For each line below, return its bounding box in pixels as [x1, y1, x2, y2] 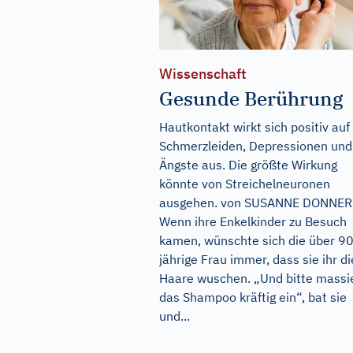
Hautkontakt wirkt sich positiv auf [159, 119, 350, 136]
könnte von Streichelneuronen [159, 176, 330, 192]
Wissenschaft [159, 65, 247, 84]
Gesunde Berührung [159, 86, 343, 112]
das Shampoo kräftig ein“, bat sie [159, 289, 347, 306]
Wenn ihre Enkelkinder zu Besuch [159, 214, 347, 230]
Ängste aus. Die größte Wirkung [159, 157, 337, 173]
